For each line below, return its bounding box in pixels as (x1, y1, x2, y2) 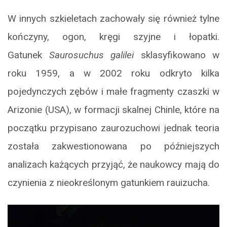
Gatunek (8, 49, 49, 61)
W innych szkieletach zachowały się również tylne (8, 12, 219, 24)
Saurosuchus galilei (49, 49, 141, 61)
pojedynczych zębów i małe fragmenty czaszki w (8, 85, 219, 97)
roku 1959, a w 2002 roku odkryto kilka (8, 67, 219, 79)
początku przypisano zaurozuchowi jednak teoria (8, 122, 219, 134)
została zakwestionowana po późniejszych (8, 140, 219, 152)
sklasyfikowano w (140, 49, 219, 61)
